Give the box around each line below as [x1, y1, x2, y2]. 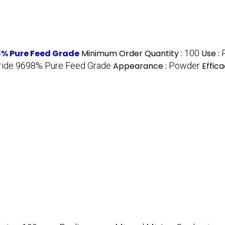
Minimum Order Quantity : [81, 48, 184, 60]
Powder [169, 60, 200, 71]
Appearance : [113, 60, 169, 72]
